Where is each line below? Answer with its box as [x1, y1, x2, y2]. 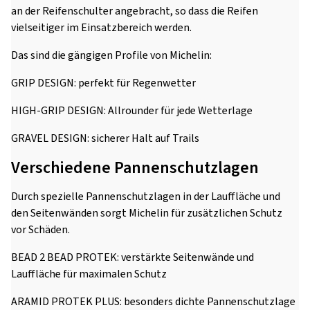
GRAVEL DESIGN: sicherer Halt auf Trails [11, 131, 199, 146]
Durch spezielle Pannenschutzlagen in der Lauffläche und [11, 189, 280, 204]
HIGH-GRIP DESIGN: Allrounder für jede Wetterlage [11, 103, 253, 118]
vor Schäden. [11, 222, 70, 237]
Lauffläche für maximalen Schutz [11, 266, 167, 282]
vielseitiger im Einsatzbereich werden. [11, 20, 192, 35]
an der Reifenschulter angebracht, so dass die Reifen [11, 3, 258, 19]
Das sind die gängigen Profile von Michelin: [11, 48, 212, 63]
